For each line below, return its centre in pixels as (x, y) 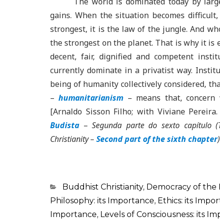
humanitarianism (91, 98)
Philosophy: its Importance (102, 201)
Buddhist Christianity (103, 187)
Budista (65, 125)
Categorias (70, 186)
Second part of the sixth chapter (157, 139)
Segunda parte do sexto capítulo (152, 125)
